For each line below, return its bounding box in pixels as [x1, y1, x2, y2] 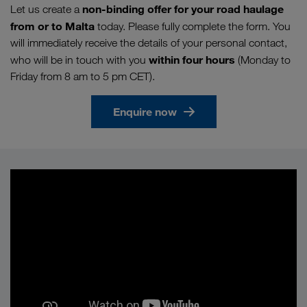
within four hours [149, 52, 235, 66]
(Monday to [235, 53, 291, 66]
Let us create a [10, 2, 82, 16]
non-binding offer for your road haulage [82, 1, 284, 16]
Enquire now [112, 104, 177, 119]
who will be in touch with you [10, 53, 149, 66]
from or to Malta [10, 19, 95, 33]
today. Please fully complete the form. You [95, 19, 291, 33]
